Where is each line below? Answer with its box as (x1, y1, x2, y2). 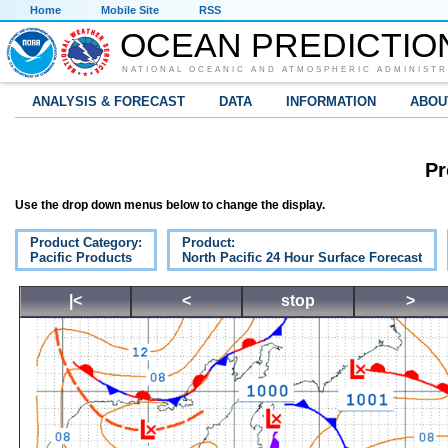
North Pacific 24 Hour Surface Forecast (182, 250, 422, 266)
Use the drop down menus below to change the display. (15, 198, 325, 213)
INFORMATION (286, 94, 376, 109)
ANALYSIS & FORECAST (32, 94, 185, 109)
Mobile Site (101, 4, 159, 16)
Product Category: (30, 235, 142, 251)
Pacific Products (30, 250, 132, 266)
